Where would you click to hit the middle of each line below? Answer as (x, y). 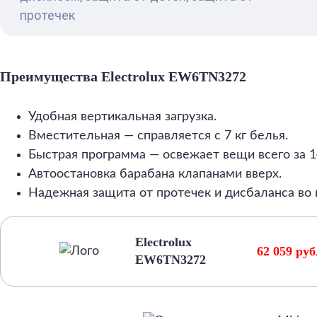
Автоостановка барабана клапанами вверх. (155, 174)
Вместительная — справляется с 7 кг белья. (158, 136)
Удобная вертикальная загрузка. (122, 117)
